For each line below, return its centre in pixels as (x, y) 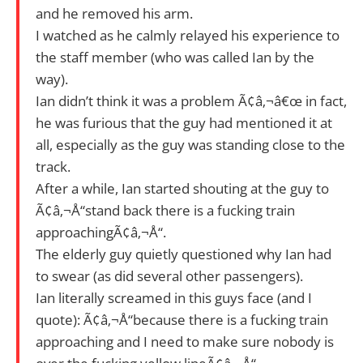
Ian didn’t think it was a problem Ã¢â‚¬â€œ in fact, (191, 100)
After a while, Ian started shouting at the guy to (182, 188)
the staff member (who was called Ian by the (175, 57)
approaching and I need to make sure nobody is (185, 341)
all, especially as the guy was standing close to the (190, 144)
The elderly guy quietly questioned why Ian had (184, 254)
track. (53, 166)
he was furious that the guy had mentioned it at (184, 122)
